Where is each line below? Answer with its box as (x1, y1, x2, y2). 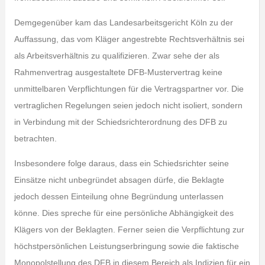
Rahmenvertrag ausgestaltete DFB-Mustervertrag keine (14, 67, 222, 77)
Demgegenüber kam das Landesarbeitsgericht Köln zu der (14, 18, 233, 27)
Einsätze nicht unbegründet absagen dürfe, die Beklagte (14, 175, 224, 185)
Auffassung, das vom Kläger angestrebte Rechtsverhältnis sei (14, 34, 244, 44)
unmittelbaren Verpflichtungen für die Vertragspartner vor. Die (14, 84, 244, 93)
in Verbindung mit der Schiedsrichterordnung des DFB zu (14, 117, 227, 127)
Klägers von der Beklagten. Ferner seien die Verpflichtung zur (14, 225, 244, 234)
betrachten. (14, 134, 57, 143)
